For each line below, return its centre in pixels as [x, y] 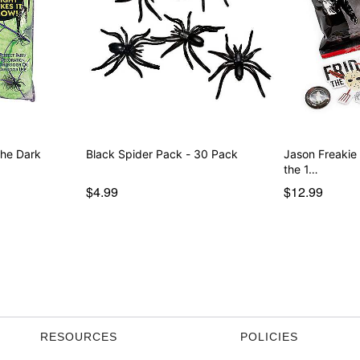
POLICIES [269, 336]
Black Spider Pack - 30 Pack [162, 153]
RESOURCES [79, 336]
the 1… [301, 169]
